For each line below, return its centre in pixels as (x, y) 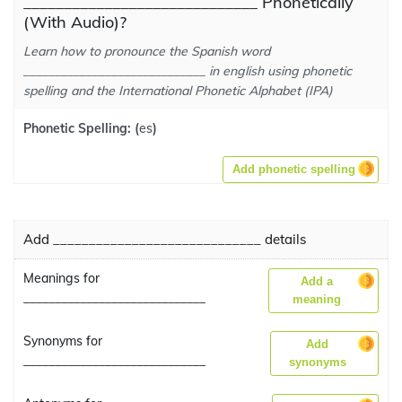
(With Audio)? (75, 22)
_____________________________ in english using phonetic (188, 71)
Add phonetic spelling (294, 169)
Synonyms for (63, 341)
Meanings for (61, 278)
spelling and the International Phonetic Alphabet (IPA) (178, 91)
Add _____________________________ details (165, 239)
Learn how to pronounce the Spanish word (147, 51)
